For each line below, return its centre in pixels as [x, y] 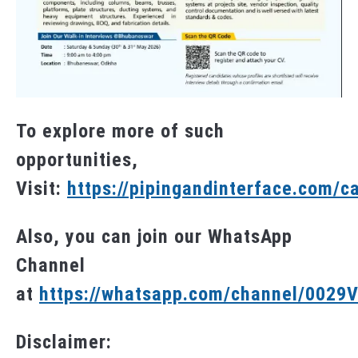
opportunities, [77, 160]
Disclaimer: [64, 342]
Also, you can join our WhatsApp [154, 237]
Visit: [42, 189]
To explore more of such [120, 131]
